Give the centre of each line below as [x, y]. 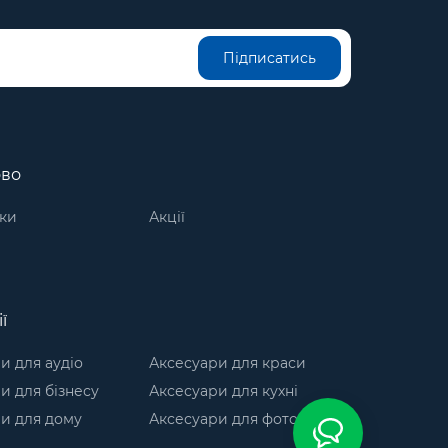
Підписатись [269, 57]
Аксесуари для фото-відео [246, 418]
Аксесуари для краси [228, 362]
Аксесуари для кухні [224, 390]
